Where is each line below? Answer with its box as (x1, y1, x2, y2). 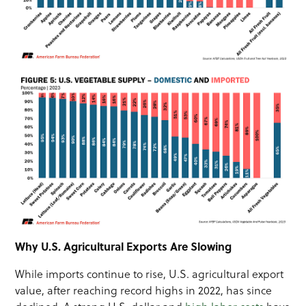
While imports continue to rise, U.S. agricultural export (15, 266, 284, 281)
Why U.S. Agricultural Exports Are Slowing (15, 238, 232, 254)
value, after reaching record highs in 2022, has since (15, 282, 273, 298)
